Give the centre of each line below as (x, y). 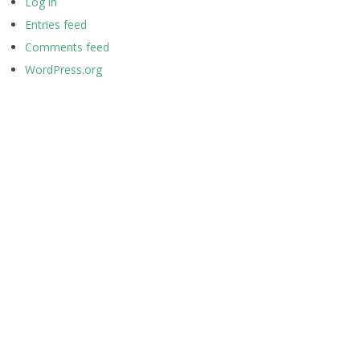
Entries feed (56, 25)
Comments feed (67, 47)
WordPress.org (63, 70)
